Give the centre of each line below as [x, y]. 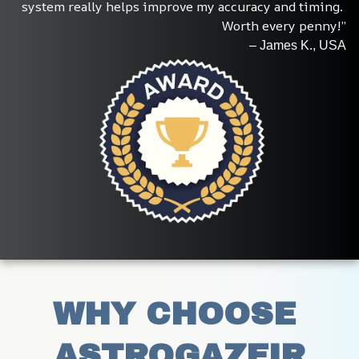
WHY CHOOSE [174, 315]
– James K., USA [298, 45]
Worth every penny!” [284, 25]
